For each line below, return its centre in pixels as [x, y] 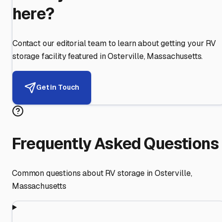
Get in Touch [58, 87]
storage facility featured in [59, 56]
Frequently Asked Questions [115, 144]
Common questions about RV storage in [83, 173]
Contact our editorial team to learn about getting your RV [114, 43]
